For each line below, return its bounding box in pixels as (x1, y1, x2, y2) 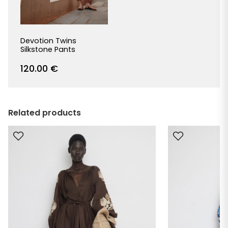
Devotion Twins (20, 35, 76, 46)
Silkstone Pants (20, 44, 75, 54)
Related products (8, 106, 81, 119)
